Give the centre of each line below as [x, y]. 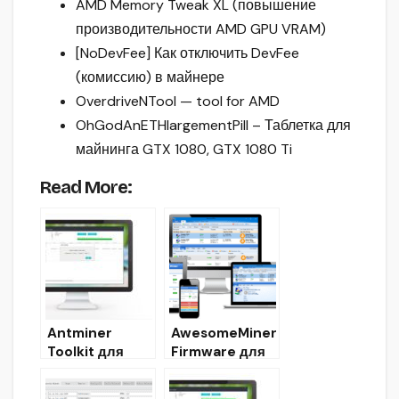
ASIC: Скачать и [100, 370]
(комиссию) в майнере [150, 77]
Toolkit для [85, 351]
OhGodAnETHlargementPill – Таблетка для [213, 125]
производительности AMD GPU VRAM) [201, 28]
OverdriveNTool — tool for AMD [178, 101]
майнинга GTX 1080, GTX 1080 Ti [184, 149]
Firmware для [218, 351]
